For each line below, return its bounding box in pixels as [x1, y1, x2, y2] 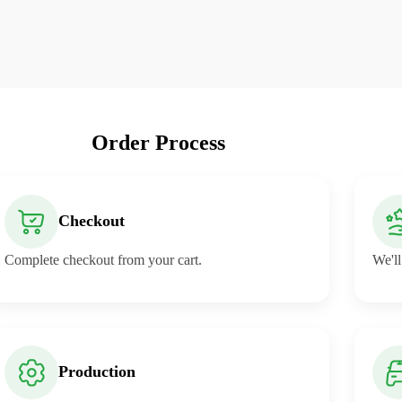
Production [58, 363, 136, 381]
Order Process [91, 130, 225, 154]
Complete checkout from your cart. [4, 251, 203, 267]
